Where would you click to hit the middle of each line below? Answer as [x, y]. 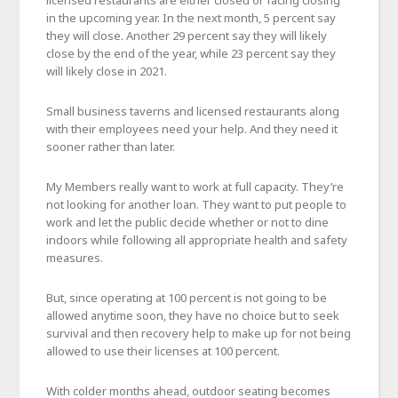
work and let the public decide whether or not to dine [188, 222]
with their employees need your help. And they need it [192, 128]
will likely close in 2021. [107, 71]
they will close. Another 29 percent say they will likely [187, 35]
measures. [75, 257]
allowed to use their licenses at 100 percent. [163, 350]
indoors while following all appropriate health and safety [197, 239]
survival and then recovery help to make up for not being [199, 333]
